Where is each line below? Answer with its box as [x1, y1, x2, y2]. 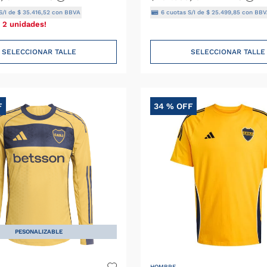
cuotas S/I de [164, 8, 206, 15]
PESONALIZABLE [15, 228, 63, 235]
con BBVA [49, 8, 80, 15]
